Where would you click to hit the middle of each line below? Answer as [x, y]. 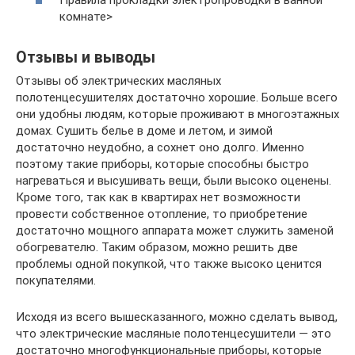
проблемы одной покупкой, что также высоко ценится [169, 264]
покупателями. [56, 281]
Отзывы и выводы [86, 57]
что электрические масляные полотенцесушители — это [174, 334]
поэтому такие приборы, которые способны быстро [162, 164]
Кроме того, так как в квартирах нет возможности [158, 198]
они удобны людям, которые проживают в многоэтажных [177, 115]
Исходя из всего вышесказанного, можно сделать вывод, [177, 317]
